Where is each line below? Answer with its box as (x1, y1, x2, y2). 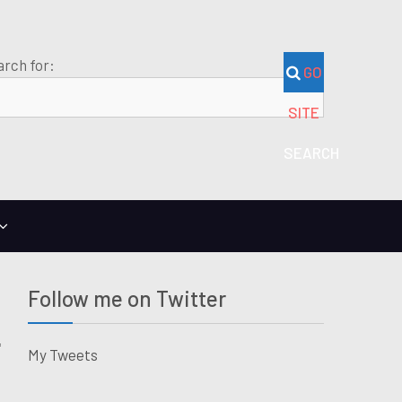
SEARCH (284, 144, 339, 162)
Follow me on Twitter (28, 284, 226, 311)
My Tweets (28, 345, 98, 363)
